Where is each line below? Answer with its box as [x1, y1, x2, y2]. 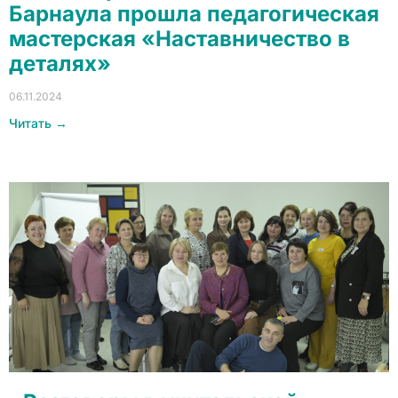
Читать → [9, 115, 68, 131]
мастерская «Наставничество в [9, 26, 350, 52]
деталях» [9, 51, 111, 76]
